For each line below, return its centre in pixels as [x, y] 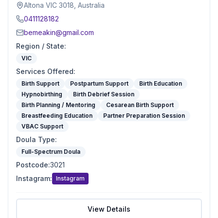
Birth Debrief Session [104, 94]
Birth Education [161, 83]
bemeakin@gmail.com [59, 32]
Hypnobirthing [42, 94]
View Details [109, 209]
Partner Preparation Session [144, 116]
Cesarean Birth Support [140, 105]
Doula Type [36, 139]
